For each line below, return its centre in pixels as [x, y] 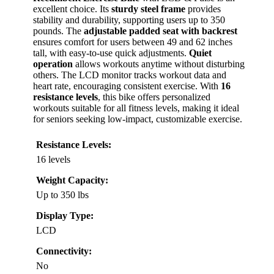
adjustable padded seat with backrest [161, 31]
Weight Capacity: [72, 180]
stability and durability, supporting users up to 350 [129, 20]
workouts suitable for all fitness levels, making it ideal [136, 108]
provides [203, 9]
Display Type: [65, 216]
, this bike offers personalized [154, 97]
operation [53, 64]
